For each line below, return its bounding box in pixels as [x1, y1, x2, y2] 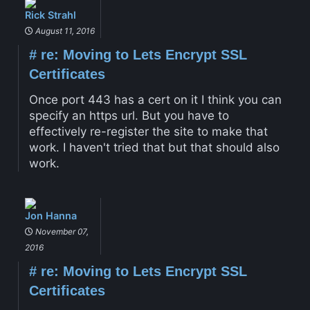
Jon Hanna [24, 209, 77, 221]
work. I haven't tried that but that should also [28, 140, 280, 155]
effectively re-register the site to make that [28, 125, 268, 139]
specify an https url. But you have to [28, 109, 229, 123]
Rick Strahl [24, 9, 76, 21]
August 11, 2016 [33, 26, 95, 37]
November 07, [33, 226, 89, 237]
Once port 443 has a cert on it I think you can [28, 93, 282, 107]
